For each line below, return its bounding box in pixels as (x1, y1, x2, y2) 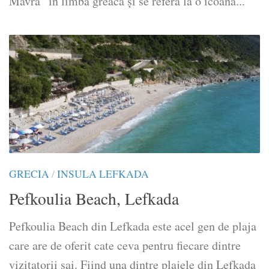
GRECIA (9, 166, 49, 181)
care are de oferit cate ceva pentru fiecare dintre (9, 237, 241, 254)
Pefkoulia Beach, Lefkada (9, 187, 179, 210)
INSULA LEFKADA (57, 166, 149, 181)
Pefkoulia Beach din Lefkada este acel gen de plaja (9, 218, 256, 235)
